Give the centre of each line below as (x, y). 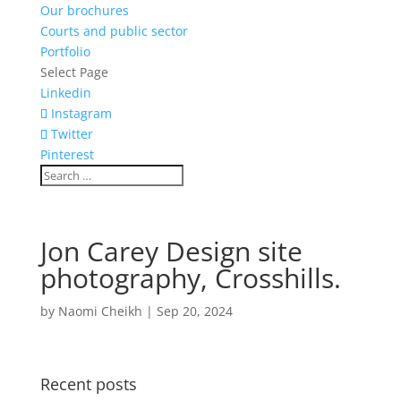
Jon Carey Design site (171, 251)
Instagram (81, 113)
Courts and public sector (114, 31)
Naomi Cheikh (100, 311)
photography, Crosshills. (190, 278)
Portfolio (65, 51)
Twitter (72, 134)
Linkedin (65, 93)
